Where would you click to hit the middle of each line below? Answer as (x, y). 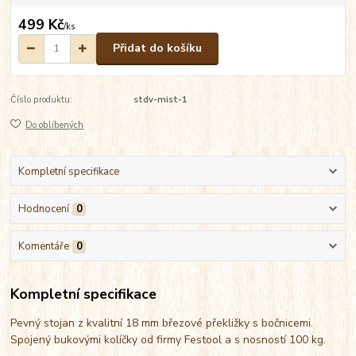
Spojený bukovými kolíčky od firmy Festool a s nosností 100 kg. (172, 339)
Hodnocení (43, 209)
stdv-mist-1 (160, 99)
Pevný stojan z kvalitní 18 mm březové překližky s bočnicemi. (162, 323)
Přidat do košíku (157, 48)
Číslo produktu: (42, 99)
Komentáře (43, 247)
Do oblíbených (55, 126)
